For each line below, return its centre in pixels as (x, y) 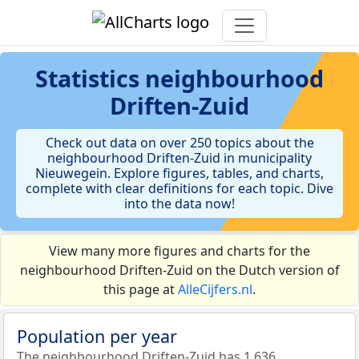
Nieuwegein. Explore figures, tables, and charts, (179, 173)
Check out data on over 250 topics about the (179, 143)
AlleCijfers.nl (215, 289)
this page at (141, 289)
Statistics (90, 78)
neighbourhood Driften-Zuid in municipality (179, 158)
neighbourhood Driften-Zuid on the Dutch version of (179, 270)
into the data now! (179, 204)
